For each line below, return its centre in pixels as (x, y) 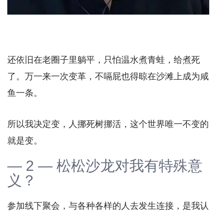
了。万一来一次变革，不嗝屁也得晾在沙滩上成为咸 (108, 76)
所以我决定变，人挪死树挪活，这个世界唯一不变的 (108, 124)
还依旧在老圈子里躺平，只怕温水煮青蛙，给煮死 (104, 60)
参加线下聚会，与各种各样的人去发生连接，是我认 (108, 206)
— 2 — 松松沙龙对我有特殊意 (105, 165)
